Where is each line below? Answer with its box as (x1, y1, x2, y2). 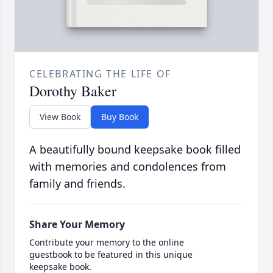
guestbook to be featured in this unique (29, 249, 193, 261)
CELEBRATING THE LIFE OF (29, 67, 171, 81)
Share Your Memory (29, 218, 125, 232)
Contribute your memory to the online (29, 236, 184, 249)
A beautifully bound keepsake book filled (29, 142, 241, 157)
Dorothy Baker (29, 81, 116, 101)
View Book (40, 111, 80, 123)
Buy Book (101, 111, 138, 123)
